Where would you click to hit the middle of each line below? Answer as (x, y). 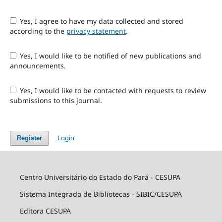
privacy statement (96, 31)
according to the (38, 31)
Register (29, 138)
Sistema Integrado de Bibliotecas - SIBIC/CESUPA (101, 194)
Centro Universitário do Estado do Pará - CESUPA (100, 177)
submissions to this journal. (56, 100)
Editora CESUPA (45, 211)
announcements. (38, 65)
